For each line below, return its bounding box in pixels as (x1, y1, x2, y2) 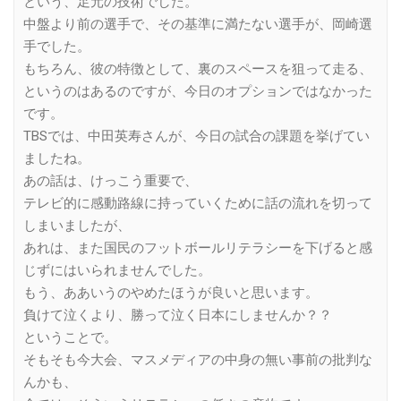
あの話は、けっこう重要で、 (23, 173, 198, 190)
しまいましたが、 (23, 218, 131, 235)
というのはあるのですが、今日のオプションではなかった (23, 83, 372, 100)
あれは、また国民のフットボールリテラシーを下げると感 (23, 240, 372, 257)
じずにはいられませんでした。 (23, 262, 211, 279)
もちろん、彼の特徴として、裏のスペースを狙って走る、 (23, 61, 372, 78)
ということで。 (23, 329, 117, 346)
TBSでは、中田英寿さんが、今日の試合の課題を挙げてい (23, 128, 370, 145)
